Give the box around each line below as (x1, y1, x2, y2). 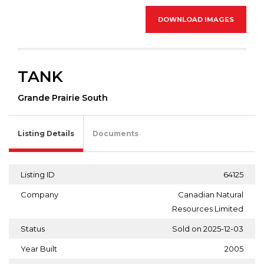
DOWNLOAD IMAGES (158, 15, 234, 24)
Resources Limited (172, 203, 243, 213)
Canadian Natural (178, 189, 243, 199)
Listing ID (21, 169, 55, 179)
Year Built (21, 243, 57, 253)
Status (21, 223, 45, 233)
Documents (93, 128, 138, 138)
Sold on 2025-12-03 (172, 223, 243, 233)
